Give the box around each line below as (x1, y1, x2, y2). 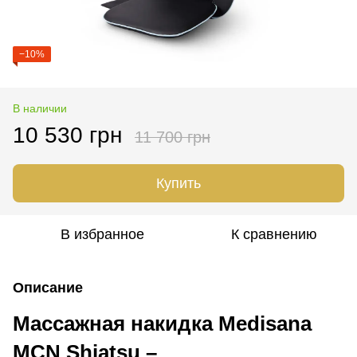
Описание (13, 279, 83, 296)
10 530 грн (13, 122, 122, 147)
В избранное (60, 226, 144, 242)
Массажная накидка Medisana (13, 312, 312, 335)
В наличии (13, 101, 67, 115)
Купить (156, 175, 201, 191)
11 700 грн (135, 127, 210, 146)
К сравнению (231, 226, 317, 242)
